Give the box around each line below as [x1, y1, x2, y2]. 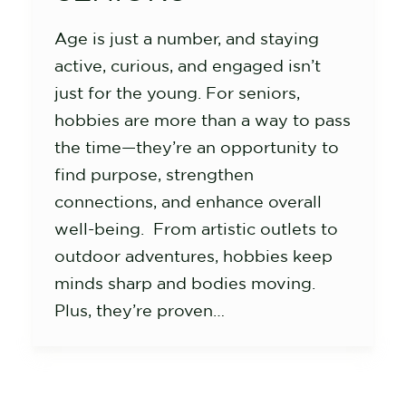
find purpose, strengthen [54, 166, 254, 183]
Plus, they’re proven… [54, 302, 225, 319]
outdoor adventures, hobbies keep [54, 247, 333, 265]
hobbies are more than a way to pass [54, 111, 351, 129]
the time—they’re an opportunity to [54, 139, 339, 156]
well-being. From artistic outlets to [54, 220, 338, 237]
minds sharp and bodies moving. [54, 275, 315, 292]
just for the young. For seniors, [54, 84, 300, 101]
